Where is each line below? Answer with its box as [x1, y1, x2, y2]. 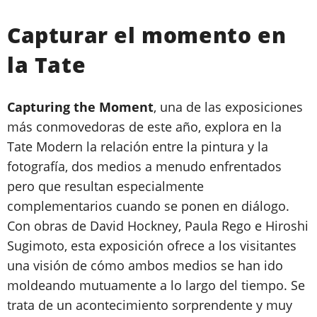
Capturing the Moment [7, 98, 154, 116]
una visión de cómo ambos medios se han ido [7, 257, 283, 275]
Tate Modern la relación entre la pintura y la [7, 138, 268, 156]
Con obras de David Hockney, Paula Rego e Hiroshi [7, 217, 309, 235]
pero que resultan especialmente [7, 178, 204, 195]
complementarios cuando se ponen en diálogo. [7, 197, 289, 215]
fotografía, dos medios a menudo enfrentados [7, 158, 282, 175]
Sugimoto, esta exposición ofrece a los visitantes [7, 237, 296, 255]
